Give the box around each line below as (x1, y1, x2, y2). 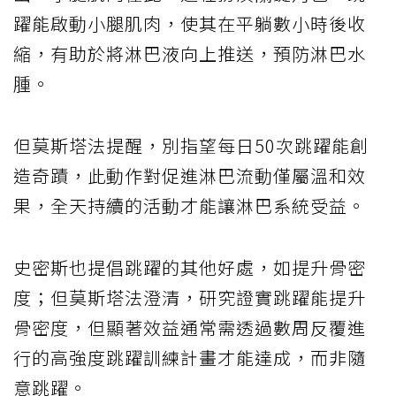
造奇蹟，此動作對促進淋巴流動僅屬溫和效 (13, 163, 366, 189)
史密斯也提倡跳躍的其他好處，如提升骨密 (13, 255, 366, 281)
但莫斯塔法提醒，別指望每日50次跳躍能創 (13, 133, 369, 159)
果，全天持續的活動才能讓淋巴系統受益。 (13, 193, 366, 219)
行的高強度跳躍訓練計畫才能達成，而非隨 (13, 345, 366, 371)
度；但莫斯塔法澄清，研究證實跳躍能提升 (13, 285, 366, 311)
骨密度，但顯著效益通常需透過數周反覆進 (13, 315, 366, 341)
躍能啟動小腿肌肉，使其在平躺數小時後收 (13, 11, 366, 37)
